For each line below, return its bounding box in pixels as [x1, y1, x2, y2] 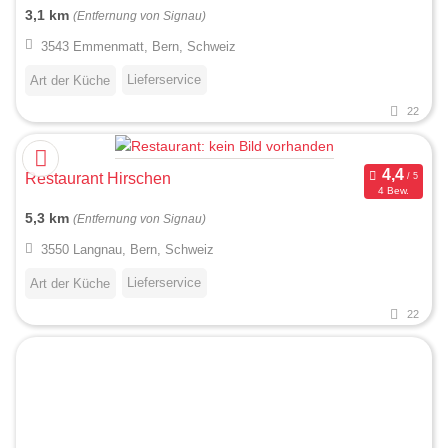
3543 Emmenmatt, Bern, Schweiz [40, 38, 236, 54]
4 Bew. [377, 185, 409, 197]
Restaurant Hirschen [25, 169, 171, 187]
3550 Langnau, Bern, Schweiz [40, 242, 214, 258]
